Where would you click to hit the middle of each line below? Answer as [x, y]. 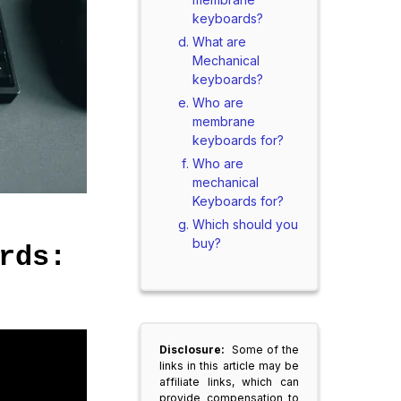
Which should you [245, 224]
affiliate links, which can [229, 382]
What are [219, 42]
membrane [223, 121]
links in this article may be [229, 366]
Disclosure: [194, 350]
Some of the [265, 350]
